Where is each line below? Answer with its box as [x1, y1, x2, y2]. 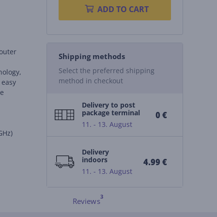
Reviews [72, 196, 100, 206]
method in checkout [58, 76, 123, 85]
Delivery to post [81, 100, 135, 109]
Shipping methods [58, 51, 125, 61]
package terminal [81, 108, 140, 117]
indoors [81, 155, 108, 164]
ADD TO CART [97, 4, 149, 15]
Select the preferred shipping [58, 66, 155, 75]
